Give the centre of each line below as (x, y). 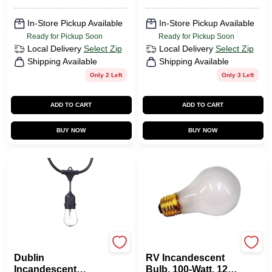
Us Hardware (168, 247)
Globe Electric (39, 247)
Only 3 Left (237, 75)
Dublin (29, 258)
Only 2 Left (106, 75)
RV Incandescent (185, 258)
